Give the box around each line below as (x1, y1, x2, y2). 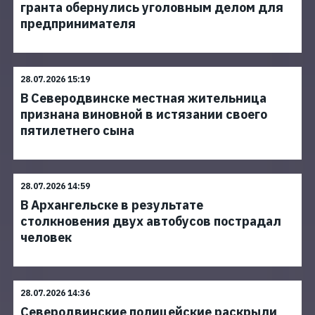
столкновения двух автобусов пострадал (20, 213, 281, 229)
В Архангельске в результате (20, 197, 203, 213)
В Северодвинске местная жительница (20, 90, 266, 106)
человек (20, 229, 72, 245)
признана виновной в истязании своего (20, 106, 267, 122)
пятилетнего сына (20, 122, 134, 139)
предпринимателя (20, 15, 136, 32)
